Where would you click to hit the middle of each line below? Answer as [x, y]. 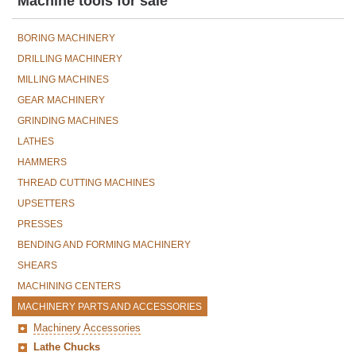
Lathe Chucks [67, 347]
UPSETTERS [46, 204]
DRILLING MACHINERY [70, 59]
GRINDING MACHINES [68, 121]
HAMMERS [42, 163]
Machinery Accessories [87, 328]
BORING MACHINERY [66, 39]
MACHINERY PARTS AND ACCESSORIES [110, 307]
